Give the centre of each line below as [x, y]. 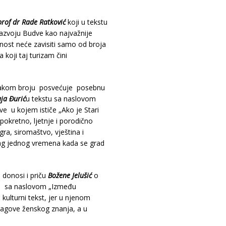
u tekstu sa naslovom [61, 99]
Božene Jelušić [70, 175]
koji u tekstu [86, 22]
